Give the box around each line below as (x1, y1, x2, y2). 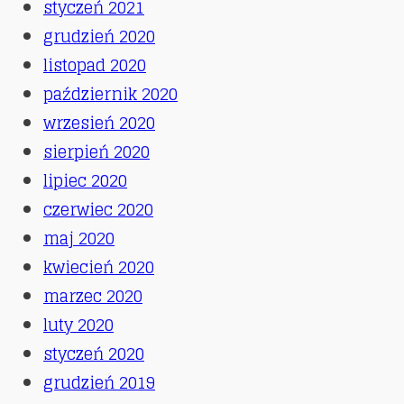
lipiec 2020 (43, 165, 127, 195)
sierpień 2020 (43, 136, 150, 166)
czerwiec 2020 (43, 194, 153, 224)
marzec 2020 (43, 280, 142, 310)
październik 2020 (43, 78, 178, 108)
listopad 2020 (43, 50, 146, 79)
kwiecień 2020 (43, 252, 154, 281)
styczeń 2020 (43, 338, 144, 368)
